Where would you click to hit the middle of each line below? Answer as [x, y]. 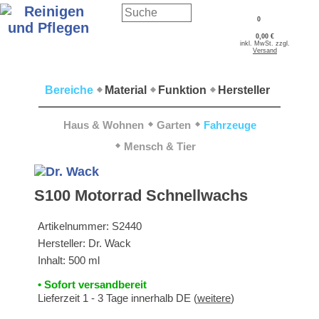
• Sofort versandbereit [92, 284]
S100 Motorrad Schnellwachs [141, 195]
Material [126, 90]
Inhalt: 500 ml [69, 260]
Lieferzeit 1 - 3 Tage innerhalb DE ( [117, 298]
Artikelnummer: [75, 226]
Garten [173, 125]
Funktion [182, 90]
